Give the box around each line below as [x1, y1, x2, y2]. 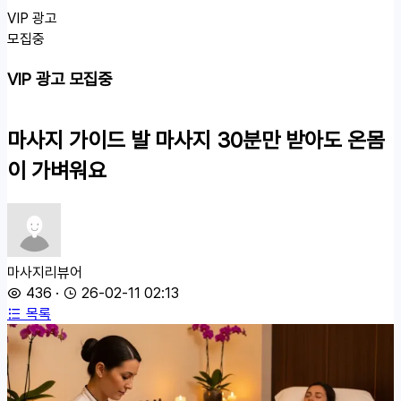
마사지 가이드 [7, 125, 125, 155]
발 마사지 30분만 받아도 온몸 [131, 125, 385, 155]
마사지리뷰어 [7, 262, 82, 283]
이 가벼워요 [7, 156, 107, 185]
